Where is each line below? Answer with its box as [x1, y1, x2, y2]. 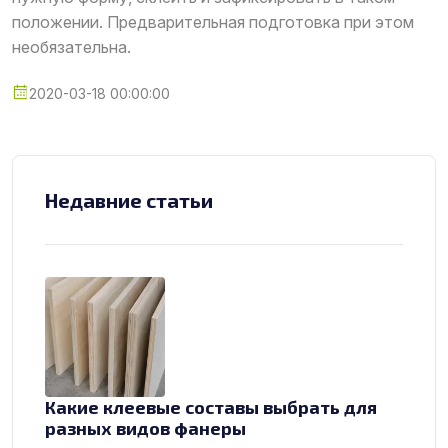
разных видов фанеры [45, 417, 246, 440]
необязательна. [12, 37, 131, 58]
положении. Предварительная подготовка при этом [12, 12, 414, 33]
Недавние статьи [45, 188, 213, 213]
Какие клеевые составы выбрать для [45, 396, 377, 419]
